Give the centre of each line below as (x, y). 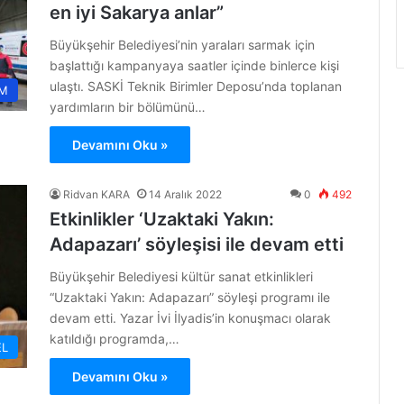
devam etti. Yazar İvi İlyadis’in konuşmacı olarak (190, 318)
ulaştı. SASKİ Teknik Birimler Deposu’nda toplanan (196, 86)
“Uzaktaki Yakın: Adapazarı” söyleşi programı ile (190, 297)
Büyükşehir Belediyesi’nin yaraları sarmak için (182, 45)
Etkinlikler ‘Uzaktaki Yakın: (162, 219)
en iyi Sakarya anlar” (137, 13)
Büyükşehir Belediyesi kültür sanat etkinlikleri (181, 276)
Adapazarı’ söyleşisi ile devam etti (197, 244)
